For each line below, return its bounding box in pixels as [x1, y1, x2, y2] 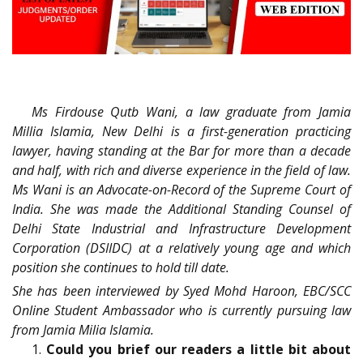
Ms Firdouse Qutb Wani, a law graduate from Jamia [32, 103, 351, 122]
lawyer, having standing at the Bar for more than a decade [12, 142, 351, 160]
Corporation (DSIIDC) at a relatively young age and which [12, 239, 351, 258]
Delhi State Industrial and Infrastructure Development [12, 220, 351, 238]
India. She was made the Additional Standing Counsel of [12, 200, 351, 219]
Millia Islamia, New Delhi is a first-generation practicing [12, 122, 351, 141]
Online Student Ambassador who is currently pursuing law [12, 301, 351, 320]
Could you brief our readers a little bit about [46, 340, 352, 359]
